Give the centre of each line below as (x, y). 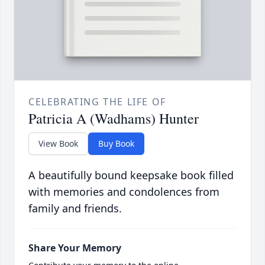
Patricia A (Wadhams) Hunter (114, 119)
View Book (58, 144)
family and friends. (75, 209)
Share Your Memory (75, 248)
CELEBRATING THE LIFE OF (97, 102)
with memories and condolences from (124, 192)
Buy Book (116, 144)
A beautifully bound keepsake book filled (131, 175)
